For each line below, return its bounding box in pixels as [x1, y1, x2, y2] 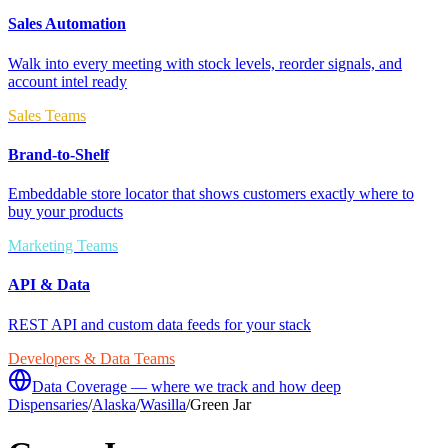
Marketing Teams [8, 237, 118, 255]
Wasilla [140, 395, 186, 413]
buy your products [8, 203, 123, 221]
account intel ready [8, 72, 127, 90]
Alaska [92, 395, 136, 413]
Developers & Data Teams [8, 349, 175, 367]
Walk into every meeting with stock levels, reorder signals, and [8, 54, 402, 72]
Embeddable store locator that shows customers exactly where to [8, 185, 414, 203]
